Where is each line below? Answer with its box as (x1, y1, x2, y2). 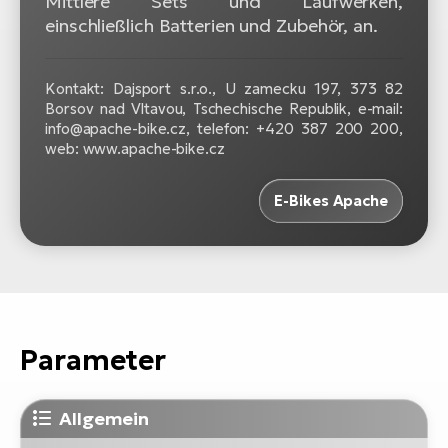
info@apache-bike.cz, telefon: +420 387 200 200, (45, 119, 403, 139)
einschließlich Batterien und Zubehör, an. (45, 14, 383, 38)
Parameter (20, 342, 167, 378)
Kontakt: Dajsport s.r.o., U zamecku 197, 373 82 (45, 79, 403, 99)
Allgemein (59, 406, 150, 430)
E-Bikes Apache (274, 191, 388, 211)
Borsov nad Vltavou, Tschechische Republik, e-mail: (45, 99, 403, 119)
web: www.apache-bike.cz (45, 139, 225, 159)
